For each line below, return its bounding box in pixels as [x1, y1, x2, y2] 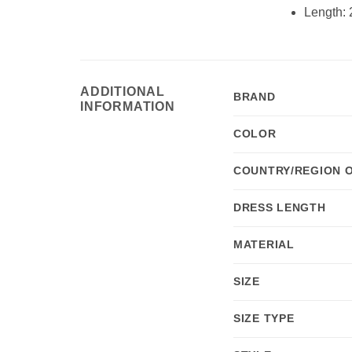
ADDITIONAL [80, 84, 166, 98]
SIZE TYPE [233, 311, 295, 324]
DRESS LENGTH [233, 200, 326, 214]
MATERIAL [233, 237, 295, 251]
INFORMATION [80, 99, 175, 113]
